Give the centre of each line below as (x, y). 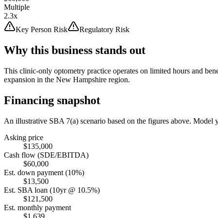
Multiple (17, 7)
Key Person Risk (42, 29)
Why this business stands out (75, 50)
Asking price (24, 137)
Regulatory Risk (104, 29)
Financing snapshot (52, 100)
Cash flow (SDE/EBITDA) (46, 155)
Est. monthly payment (37, 207)
